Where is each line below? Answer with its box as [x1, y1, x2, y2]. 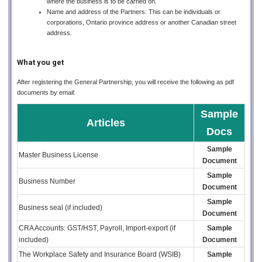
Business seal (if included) [19, 203, 102, 212]
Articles [86, 116, 125, 129]
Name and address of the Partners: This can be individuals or [47, 8, 220, 16]
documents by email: [17, 88, 75, 96]
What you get [17, 57, 64, 67]
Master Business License [19, 150, 98, 159]
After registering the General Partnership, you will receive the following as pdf [17, 78, 234, 85]
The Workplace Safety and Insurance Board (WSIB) [19, 250, 181, 258]
